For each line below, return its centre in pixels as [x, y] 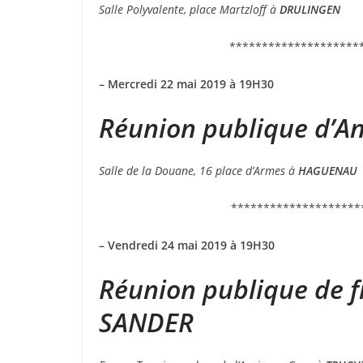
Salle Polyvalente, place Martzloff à [189, 10]
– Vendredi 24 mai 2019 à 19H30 [190, 246]
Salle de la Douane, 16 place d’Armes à [199, 171]
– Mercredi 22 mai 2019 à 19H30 [190, 84]
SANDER [146, 322]
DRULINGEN [310, 10]
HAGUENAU [328, 171]
